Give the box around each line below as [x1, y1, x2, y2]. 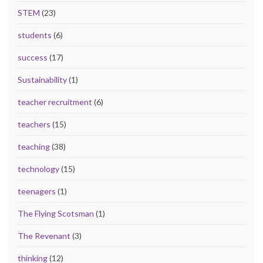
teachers [18, 119, 50, 130]
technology [18, 164, 59, 174]
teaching [18, 141, 50, 152]
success [18, 52, 48, 63]
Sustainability [18, 75, 67, 85]
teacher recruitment [18, 97, 92, 107]
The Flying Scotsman [18, 208, 94, 219]
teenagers [18, 186, 56, 197]
